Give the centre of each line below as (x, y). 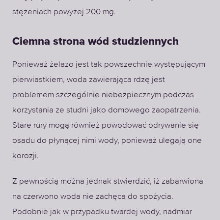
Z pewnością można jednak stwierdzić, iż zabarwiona (108, 180)
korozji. (26, 155)
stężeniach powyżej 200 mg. (64, 12)
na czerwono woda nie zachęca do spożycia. (93, 196)
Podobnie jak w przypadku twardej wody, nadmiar (102, 211)
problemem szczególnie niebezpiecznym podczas (103, 95)
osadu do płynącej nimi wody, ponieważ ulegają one (107, 140)
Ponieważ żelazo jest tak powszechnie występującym (109, 64)
